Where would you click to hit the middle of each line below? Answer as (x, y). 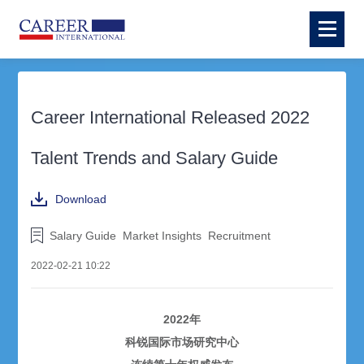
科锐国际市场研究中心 (182, 342)
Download (81, 199)
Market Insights (162, 235)
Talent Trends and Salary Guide (155, 158)
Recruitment (240, 235)
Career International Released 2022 (171, 117)
